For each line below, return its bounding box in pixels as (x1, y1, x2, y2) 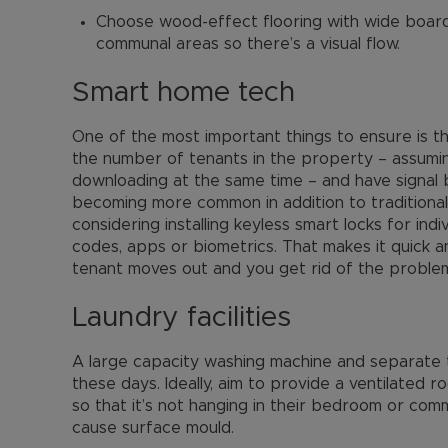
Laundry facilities (72, 304, 291, 332)
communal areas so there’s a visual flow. (96, 36, 400, 52)
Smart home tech (72, 79, 295, 107)
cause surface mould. (72, 420, 234, 436)
